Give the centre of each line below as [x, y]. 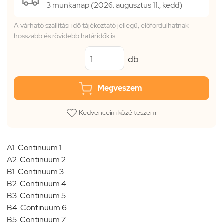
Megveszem [119, 88]
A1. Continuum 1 [34, 147]
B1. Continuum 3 [35, 171]
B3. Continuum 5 [36, 195]
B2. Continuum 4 [37, 183]
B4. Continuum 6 [37, 207]
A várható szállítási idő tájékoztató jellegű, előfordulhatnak [101, 25]
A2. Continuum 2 [36, 159]
